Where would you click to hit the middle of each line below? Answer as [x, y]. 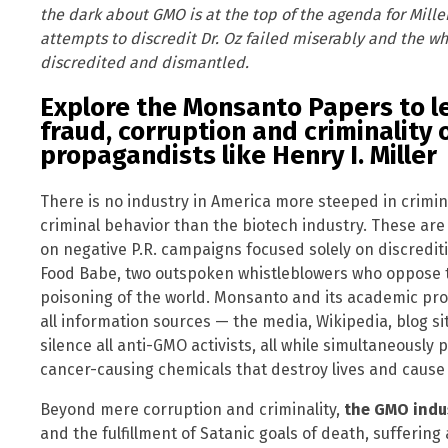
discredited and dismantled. [144, 62]
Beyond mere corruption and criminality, [192, 409]
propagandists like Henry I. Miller [238, 156]
